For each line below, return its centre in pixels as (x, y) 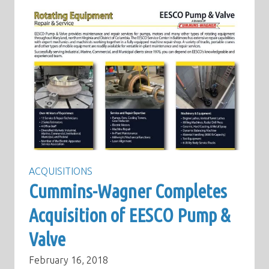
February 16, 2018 (68, 260)
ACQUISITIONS (61, 171)
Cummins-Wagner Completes (128, 192)
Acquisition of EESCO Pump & (129, 216)
